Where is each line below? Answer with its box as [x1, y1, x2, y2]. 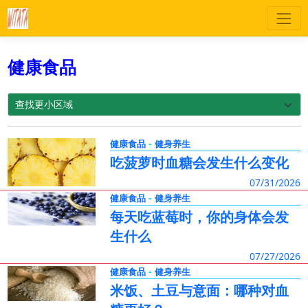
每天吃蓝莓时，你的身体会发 [109, 208, 289, 226]
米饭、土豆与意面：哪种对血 [109, 281, 289, 300]
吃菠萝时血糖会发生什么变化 [109, 153, 289, 172]
